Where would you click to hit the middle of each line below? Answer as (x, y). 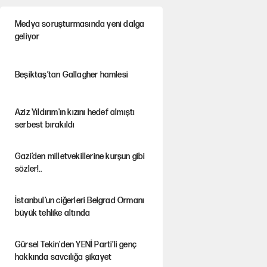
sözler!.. (28, 169)
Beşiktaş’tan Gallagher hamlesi (71, 74)
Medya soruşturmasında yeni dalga (80, 24)
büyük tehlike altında (52, 213)
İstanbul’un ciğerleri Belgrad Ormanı (80, 201)
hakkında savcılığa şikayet (63, 257)
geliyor (27, 37)
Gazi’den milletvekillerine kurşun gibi (80, 156)
